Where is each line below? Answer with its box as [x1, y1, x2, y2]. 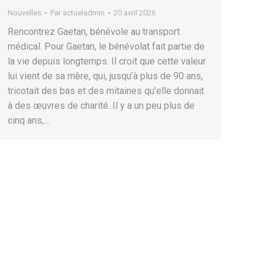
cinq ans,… [8, 115, 50, 126]
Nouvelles [8, 8, 41, 17]
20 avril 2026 [114, 8, 156, 17]
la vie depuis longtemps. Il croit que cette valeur [8, 56, 206, 67]
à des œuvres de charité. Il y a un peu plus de [8, 100, 195, 111]
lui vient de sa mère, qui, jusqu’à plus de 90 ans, [8, 70, 203, 82]
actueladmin [63, 8, 105, 17]
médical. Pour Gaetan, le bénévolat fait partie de [8, 41, 205, 52]
